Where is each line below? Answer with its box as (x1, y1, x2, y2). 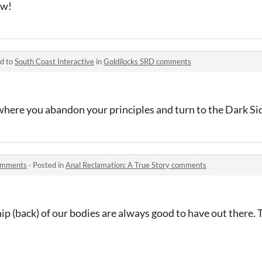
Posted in (33, 160, 65, 170)
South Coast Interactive (15, 56, 94, 66)
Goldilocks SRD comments (104, 56, 191, 66)
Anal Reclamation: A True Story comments (65, 160, 206, 170)
